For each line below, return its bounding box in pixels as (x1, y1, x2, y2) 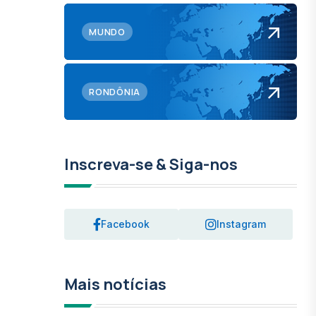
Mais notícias (64, 274, 167, 295)
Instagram (217, 218, 267, 230)
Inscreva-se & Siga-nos (64, 154, 238, 175)
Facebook (101, 218, 150, 230)
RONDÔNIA (89, 85, 141, 98)
